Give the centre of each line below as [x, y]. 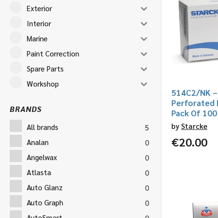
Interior [39, 23]
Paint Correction [53, 53]
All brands [43, 127]
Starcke [194, 126]
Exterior [39, 8]
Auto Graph [45, 202]
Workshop [43, 83]
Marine [37, 38]
